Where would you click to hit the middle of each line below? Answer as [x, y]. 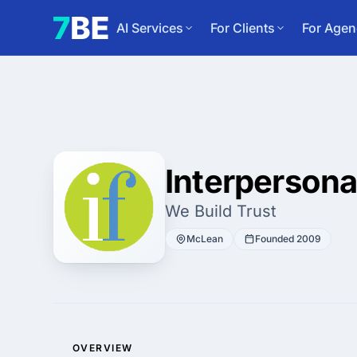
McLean [205, 239]
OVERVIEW [103, 348]
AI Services [150, 27]
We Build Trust [221, 211]
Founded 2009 [288, 239]
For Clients [243, 27]
